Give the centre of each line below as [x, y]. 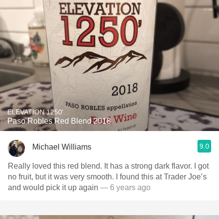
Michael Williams [62, 147]
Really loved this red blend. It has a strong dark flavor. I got [108, 166]
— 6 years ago [124, 187]
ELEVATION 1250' [35, 112]
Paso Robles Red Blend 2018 [59, 121]
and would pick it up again [53, 187]
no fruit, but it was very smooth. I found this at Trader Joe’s [107, 177]
